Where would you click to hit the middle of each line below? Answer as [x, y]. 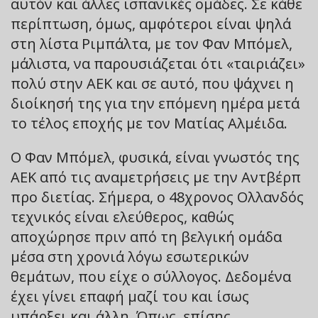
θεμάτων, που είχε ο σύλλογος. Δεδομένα [151, 276]
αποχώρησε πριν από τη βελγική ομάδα [146, 236]
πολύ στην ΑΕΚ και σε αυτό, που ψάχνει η [152, 83]
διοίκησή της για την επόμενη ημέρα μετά [155, 103]
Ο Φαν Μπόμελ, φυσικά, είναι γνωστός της [155, 157]
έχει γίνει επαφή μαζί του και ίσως [130, 296]
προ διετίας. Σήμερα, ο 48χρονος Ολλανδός [157, 197]
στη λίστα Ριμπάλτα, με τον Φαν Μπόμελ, [152, 43]
